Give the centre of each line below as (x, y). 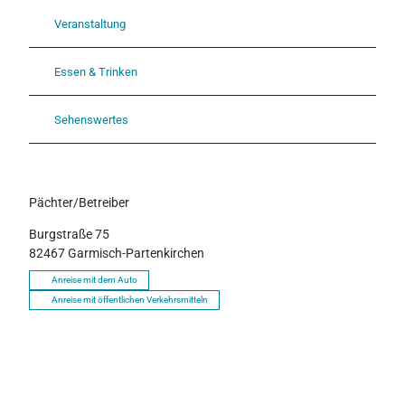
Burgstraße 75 (69, 234)
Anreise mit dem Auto (94, 279)
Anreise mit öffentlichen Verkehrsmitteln (130, 299)
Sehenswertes (91, 119)
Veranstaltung (90, 24)
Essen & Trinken (96, 71)
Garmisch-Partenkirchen (136, 253)
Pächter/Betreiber (79, 202)
